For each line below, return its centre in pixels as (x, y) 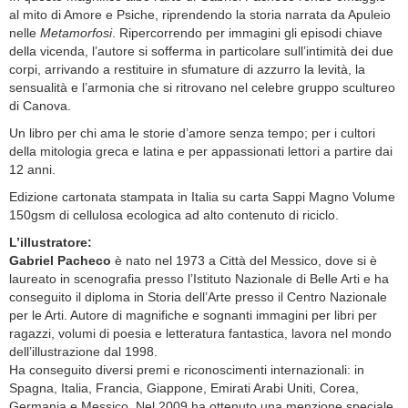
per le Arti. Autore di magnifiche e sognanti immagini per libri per (193, 316)
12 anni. (32, 170)
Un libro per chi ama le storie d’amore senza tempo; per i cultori (192, 133)
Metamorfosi (76, 33)
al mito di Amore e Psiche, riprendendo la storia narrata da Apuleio (200, 15)
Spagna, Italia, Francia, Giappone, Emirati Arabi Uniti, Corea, (184, 388)
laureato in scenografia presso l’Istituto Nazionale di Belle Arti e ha (199, 279)
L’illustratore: (51, 243)
